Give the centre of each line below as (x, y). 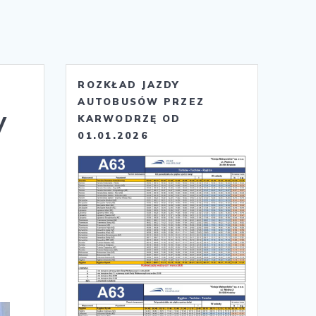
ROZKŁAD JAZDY (129, 85)
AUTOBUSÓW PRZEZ (141, 102)
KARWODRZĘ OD (129, 119)
